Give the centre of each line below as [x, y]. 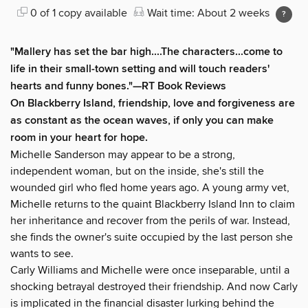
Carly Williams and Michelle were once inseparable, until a [150, 270]
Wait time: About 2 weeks [208, 13]
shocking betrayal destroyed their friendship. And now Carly [154, 286]
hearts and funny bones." [71, 86]
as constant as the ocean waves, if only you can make [142, 120]
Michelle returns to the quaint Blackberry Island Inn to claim [153, 204]
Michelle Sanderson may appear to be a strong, [123, 154]
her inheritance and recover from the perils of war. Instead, [150, 220]
